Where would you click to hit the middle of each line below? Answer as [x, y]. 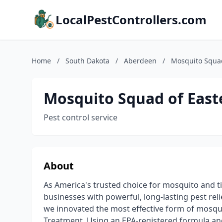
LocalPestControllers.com [131, 20]
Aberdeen [140, 61]
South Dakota [87, 61]
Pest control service [81, 117]
